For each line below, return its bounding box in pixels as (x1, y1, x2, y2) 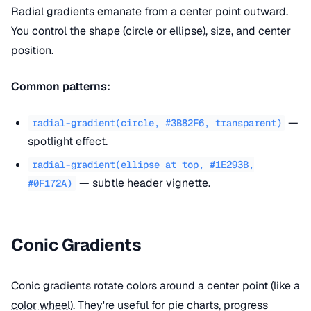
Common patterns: (11, 78, 110, 94)
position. (11, 42, 53, 58)
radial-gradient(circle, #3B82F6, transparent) (31, 116, 282, 129)
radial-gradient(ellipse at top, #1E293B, (31, 158, 254, 171)
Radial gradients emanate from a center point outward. (11, 3, 288, 19)
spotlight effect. (28, 133, 108, 149)
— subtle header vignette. (76, 176, 210, 191)
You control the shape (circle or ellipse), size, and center (11, 23, 291, 38)
